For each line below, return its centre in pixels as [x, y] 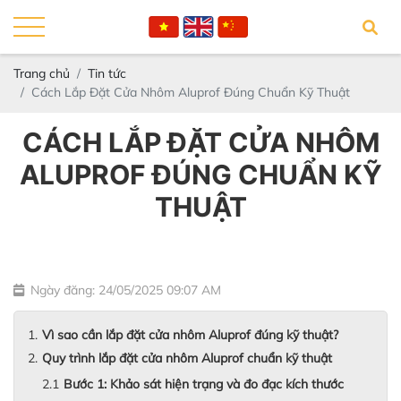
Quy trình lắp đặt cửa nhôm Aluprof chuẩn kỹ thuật [187, 358]
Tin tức [107, 73]
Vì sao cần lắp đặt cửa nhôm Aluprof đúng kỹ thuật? [190, 335]
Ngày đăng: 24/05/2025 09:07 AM [126, 290]
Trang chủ [42, 73]
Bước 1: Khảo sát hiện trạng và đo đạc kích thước [204, 384]
